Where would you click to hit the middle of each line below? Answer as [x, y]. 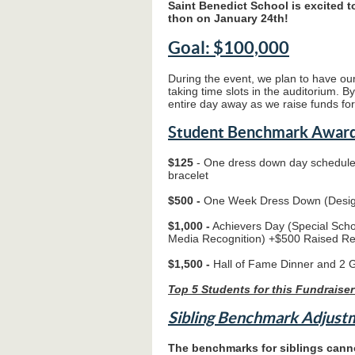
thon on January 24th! [228, 18]
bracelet [188, 175]
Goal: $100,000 [229, 48]
